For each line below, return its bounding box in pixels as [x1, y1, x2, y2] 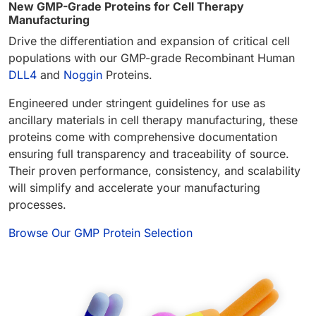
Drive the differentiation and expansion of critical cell [8, 33, 290, 48]
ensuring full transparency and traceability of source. [8, 146, 289, 161]
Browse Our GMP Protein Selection [8, 225, 193, 240]
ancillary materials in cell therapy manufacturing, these [8, 112, 298, 127]
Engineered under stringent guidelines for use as [8, 95, 265, 110]
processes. [8, 197, 66, 212]
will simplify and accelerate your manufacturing [8, 180, 260, 195]
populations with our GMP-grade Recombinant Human [8, 50, 295, 65]
